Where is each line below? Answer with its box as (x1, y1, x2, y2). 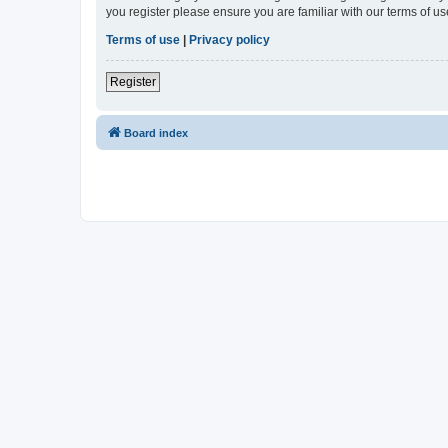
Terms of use (106, 33, 180, 48)
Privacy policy (189, 33, 270, 48)
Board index (124, 127, 188, 140)
